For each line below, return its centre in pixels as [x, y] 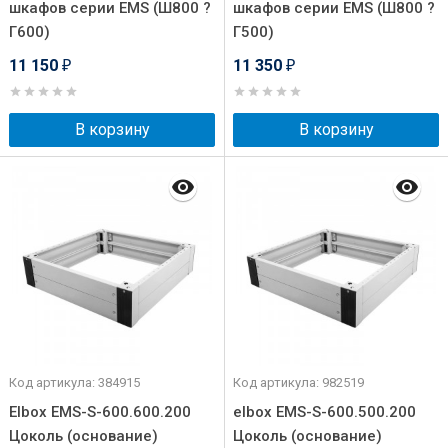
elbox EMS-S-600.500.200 [324, 412]
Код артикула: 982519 [298, 382]
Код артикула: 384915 [74, 382]
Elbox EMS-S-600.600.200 [100, 412]
